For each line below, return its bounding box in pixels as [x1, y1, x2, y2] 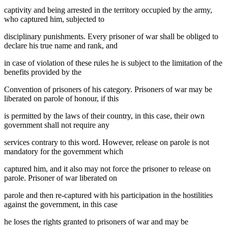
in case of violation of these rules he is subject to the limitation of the [4, 58, 222, 67]
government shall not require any [4, 120, 109, 129]
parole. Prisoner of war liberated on [4, 173, 117, 182]
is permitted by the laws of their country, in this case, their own [4, 111, 205, 120]
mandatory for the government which [4, 147, 123, 156]
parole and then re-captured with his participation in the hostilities [4, 190, 213, 199]
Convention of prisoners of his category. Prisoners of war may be [4, 84, 212, 94]
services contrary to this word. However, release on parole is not [4, 137, 209, 147]
